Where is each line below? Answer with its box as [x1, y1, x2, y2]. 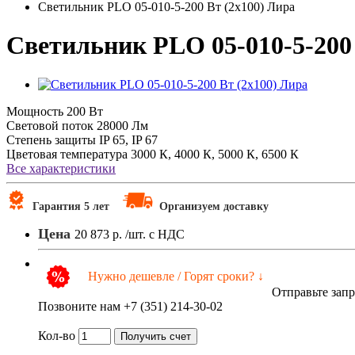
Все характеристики [6, 161, 116, 175]
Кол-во [38, 328, 75, 342]
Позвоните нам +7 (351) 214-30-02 [38, 299, 223, 313]
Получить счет [120, 330, 191, 342]
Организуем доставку [159, 200, 269, 212]
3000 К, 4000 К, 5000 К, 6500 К [131, 147, 299, 161]
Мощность [6, 104, 63, 118]
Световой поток [6, 118, 94, 132]
